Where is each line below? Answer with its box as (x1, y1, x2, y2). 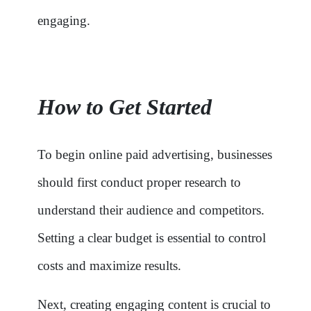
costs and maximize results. (37, 258, 181, 273)
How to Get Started (37, 94, 212, 119)
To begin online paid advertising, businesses (37, 146, 272, 162)
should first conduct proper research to (37, 174, 241, 190)
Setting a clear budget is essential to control (37, 230, 266, 245)
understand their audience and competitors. (37, 202, 264, 217)
